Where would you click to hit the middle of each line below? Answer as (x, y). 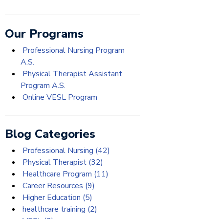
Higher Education (52, 197)
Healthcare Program (57, 174)
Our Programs (44, 34)
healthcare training (54, 209)
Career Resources (53, 186)
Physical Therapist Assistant (71, 74)
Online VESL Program (59, 97)
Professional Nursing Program (73, 50)
